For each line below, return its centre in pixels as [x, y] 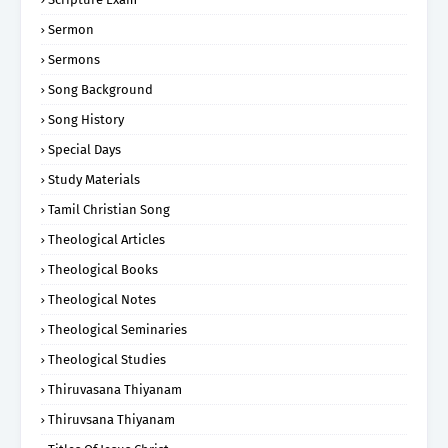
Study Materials [94, 180]
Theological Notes [102, 300]
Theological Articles [106, 240]
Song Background [100, 90]
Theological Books [103, 270]
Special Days [84, 150]
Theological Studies [107, 360]
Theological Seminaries [117, 330]
